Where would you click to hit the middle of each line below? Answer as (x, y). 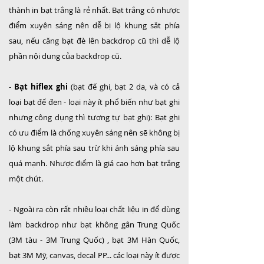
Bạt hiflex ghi (41, 87)
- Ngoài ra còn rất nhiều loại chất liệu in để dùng (94, 209)
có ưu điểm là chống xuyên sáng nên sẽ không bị (94, 133)
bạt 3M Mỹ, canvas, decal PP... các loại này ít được (94, 255)
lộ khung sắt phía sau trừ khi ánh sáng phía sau (94, 148)
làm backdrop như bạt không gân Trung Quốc (94, 225)
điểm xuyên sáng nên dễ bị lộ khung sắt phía (94, 25)
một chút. (26, 179)
